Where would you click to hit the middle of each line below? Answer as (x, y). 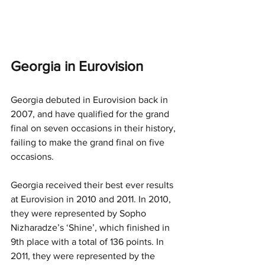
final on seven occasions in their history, (94, 128)
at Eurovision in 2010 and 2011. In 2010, (92, 199)
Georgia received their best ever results (93, 185)
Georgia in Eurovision (77, 66)
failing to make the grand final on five (89, 142)
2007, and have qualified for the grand (91, 114)
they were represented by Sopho (80, 213)
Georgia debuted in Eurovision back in (91, 99)
